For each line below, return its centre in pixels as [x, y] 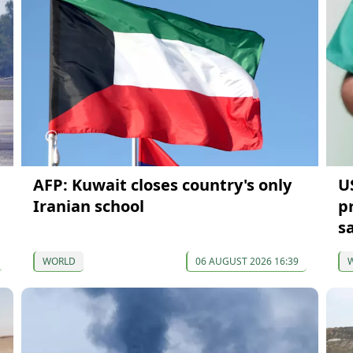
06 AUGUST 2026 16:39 [247, 262]
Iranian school [88, 206]
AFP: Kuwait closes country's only [162, 185]
